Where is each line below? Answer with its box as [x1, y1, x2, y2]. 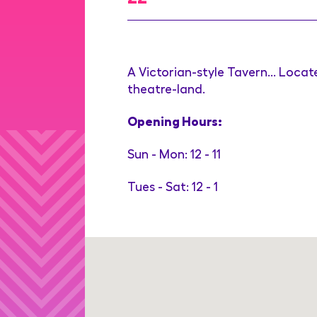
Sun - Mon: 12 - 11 [127, 146, 221, 161]
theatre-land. [127, 81, 205, 96]
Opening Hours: [127, 113, 222, 128]
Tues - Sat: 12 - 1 [127, 178, 218, 193]
